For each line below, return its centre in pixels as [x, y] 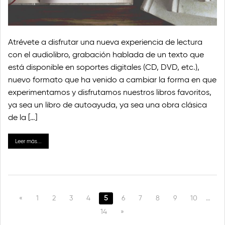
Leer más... [28, 141]
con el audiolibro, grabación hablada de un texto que [106, 54]
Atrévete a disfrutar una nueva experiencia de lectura [105, 42]
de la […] [23, 117]
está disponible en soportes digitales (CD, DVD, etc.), [104, 67]
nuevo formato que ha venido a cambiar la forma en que [112, 79]
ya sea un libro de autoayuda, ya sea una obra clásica [107, 104]
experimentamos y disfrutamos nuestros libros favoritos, [110, 92]
